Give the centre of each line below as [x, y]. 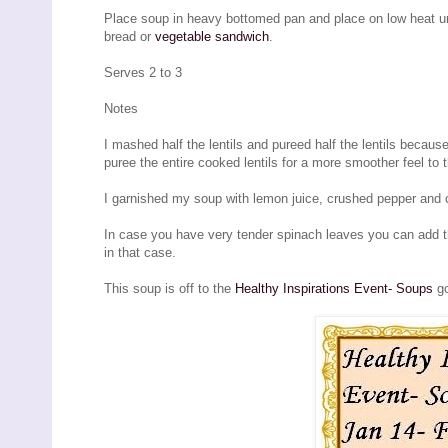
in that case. [140, 252]
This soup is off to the [169, 288]
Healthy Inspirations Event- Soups [334, 288]
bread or [129, 36]
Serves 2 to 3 [143, 72]
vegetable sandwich [212, 36]
